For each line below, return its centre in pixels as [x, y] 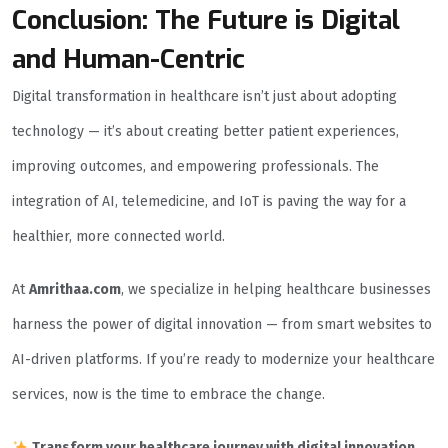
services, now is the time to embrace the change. [168, 395]
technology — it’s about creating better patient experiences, [205, 132]
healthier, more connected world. [118, 237]
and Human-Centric [128, 60]
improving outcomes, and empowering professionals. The [195, 167]
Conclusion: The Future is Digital [206, 21]
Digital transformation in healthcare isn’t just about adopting [204, 97]
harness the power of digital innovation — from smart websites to [222, 325]
